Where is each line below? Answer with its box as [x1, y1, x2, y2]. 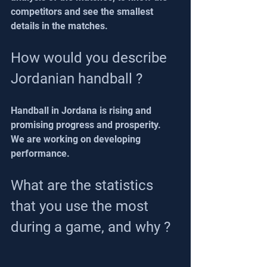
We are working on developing [11, 133, 143, 145]
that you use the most [11, 197, 152, 215]
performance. [11, 147, 70, 159]
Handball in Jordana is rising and [11, 104, 154, 116]
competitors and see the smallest [11, 5, 156, 17]
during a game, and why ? [11, 218, 170, 235]
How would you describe [11, 49, 170, 66]
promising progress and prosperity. [11, 119, 161, 131]
